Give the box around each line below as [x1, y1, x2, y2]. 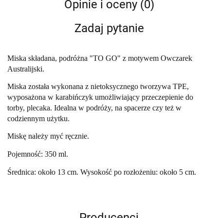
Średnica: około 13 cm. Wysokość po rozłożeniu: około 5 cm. [7, 168, 196, 177]
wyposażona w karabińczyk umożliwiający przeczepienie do [7, 93, 193, 102]
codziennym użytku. [7, 114, 70, 123]
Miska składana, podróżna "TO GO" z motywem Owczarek [7, 54, 192, 63]
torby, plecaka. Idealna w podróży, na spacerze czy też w [7, 104, 182, 112]
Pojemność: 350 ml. [7, 150, 68, 159]
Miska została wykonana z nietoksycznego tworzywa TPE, [7, 82, 189, 91]
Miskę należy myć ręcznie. [7, 132, 89, 141]
